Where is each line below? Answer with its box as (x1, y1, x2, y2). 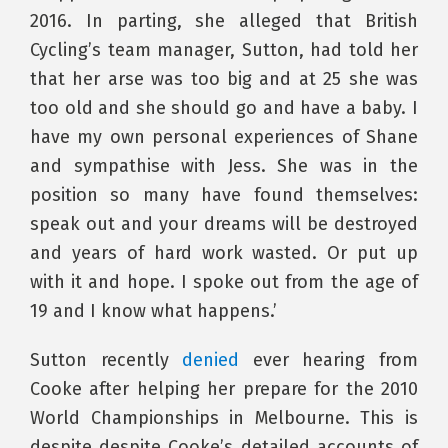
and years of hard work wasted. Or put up (30, 241, 418, 264)
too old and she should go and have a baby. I (30, 96, 418, 119)
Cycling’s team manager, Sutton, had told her (30, 38, 418, 61)
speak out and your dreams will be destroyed (30, 212, 418, 235)
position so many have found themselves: (30, 183, 418, 206)
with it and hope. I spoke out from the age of (30, 270, 418, 293)
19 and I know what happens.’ (30, 299, 277, 322)
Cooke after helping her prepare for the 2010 (30, 377, 418, 400)
